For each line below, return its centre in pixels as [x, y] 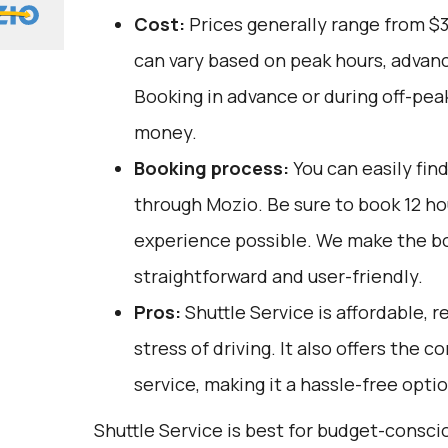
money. [165, 132]
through [169, 204]
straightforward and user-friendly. [278, 276]
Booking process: [211, 168]
